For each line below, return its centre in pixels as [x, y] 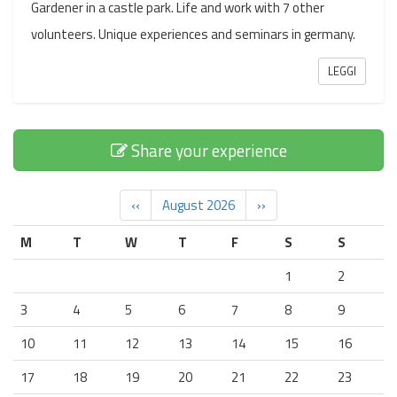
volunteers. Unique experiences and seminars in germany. [193, 34]
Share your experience [207, 150]
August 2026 [198, 205]
